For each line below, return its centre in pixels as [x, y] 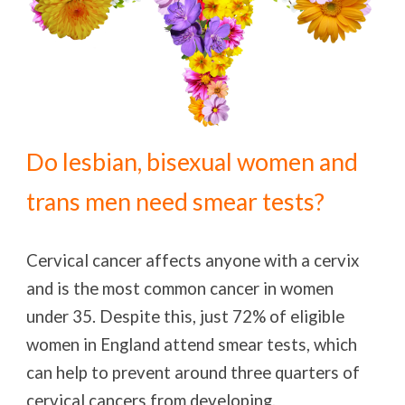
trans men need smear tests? [176, 202]
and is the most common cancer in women [180, 289]
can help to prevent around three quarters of [193, 373]
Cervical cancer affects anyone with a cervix [193, 261]
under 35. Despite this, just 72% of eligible [186, 317]
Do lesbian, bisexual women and [193, 162]
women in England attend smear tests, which [192, 345]
